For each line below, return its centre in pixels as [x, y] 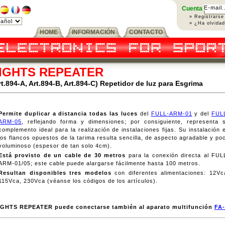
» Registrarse [207, 17]
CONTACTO [146, 32]
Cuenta [192, 9]
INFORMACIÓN [93, 32]
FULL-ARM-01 [172, 113]
